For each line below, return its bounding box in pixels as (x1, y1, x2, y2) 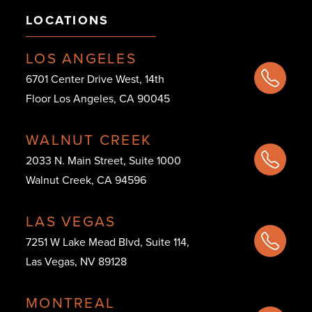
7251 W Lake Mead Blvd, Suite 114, (26, 234, 189, 250)
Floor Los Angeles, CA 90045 (26, 91, 170, 107)
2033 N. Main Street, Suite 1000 (26, 153, 181, 169)
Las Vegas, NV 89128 (26, 253, 127, 270)
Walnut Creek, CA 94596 (26, 172, 146, 188)
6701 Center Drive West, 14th (26, 71, 164, 87)
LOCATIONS (26, 11, 109, 29)
